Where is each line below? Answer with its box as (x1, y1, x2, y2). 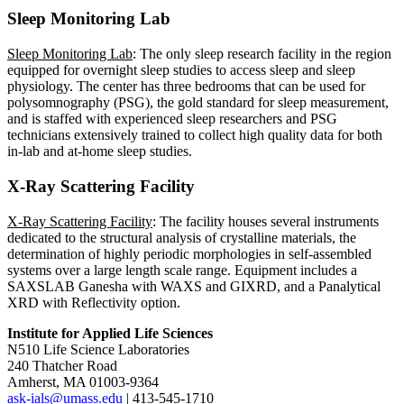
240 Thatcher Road (7, 357, 117, 373)
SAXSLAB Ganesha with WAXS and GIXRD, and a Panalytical (7, 278, 381, 294)
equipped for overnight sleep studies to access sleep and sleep (7, 62, 355, 78)
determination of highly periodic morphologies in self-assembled (7, 245, 372, 262)
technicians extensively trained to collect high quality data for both (7, 127, 382, 143)
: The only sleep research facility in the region (133, 46, 391, 62)
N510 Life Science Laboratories (7, 341, 189, 357)
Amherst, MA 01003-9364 (7, 373, 159, 390)
